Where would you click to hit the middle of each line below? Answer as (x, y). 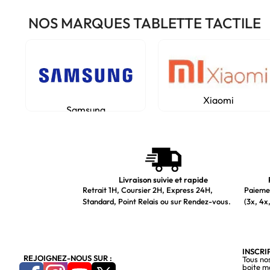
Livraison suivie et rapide (163, 180)
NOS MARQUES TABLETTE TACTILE (145, 23)
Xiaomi (218, 100)
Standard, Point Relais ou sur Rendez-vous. (157, 201)
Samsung (86, 110)
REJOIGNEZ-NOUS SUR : (67, 258)
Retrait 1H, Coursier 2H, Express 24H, (148, 190)
